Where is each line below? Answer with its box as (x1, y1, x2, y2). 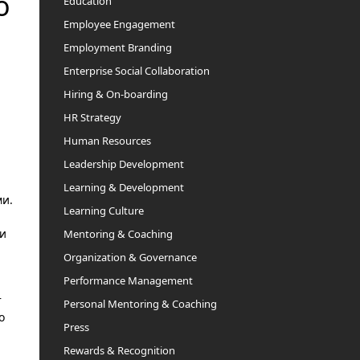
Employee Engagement (63, 19, 175, 29)
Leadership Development (63, 159, 184, 169)
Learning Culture (63, 206, 144, 215)
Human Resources (63, 136, 151, 145)
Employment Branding (63, 43, 172, 52)
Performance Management (63, 276, 193, 285)
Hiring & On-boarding (63, 89, 168, 99)
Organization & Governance (63, 252, 197, 262)
